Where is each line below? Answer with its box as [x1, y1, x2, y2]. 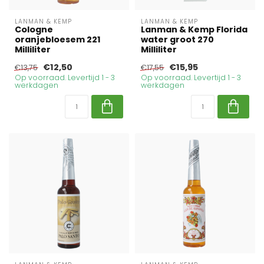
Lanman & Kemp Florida [141, 24, 247, 35]
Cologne [15, 24, 53, 35]
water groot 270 [141, 34, 214, 45]
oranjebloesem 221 [15, 34, 101, 45]
